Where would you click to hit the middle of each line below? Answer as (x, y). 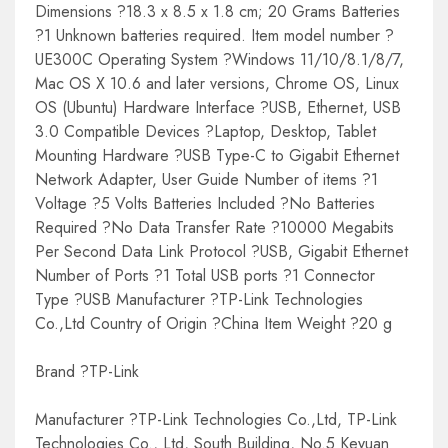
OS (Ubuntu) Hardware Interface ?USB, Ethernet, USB (218, 108)
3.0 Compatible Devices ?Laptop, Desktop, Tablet (205, 132)
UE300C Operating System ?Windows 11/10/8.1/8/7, (219, 60)
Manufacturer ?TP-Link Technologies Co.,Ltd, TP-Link (216, 420)
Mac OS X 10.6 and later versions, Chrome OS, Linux (217, 84)
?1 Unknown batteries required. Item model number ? (214, 36)
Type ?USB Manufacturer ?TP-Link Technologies (199, 300)
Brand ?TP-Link (87, 372)
